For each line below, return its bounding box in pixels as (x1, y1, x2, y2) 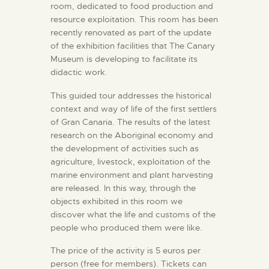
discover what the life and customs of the (50, 208, 216, 220)
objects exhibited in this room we (50, 195, 183, 207)
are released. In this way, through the (50, 182, 196, 193)
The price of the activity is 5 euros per (50, 245, 201, 256)
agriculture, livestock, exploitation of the (50, 156, 210, 167)
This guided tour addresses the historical (50, 89, 211, 101)
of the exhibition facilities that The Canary (50, 40, 215, 51)
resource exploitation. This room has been (50, 13, 218, 25)
